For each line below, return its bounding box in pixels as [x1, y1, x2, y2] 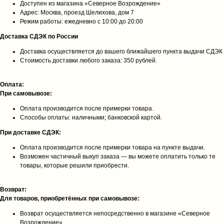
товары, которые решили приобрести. [20, 162, 129, 169]
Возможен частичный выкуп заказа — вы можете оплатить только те [20, 153, 215, 160]
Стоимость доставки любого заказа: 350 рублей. [20, 57, 157, 64]
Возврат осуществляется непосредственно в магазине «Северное [20, 210, 210, 217]
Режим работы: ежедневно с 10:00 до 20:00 [20, 18, 143, 25]
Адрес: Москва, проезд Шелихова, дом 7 [20, 9, 134, 16]
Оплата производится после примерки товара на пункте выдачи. [20, 144, 205, 151]
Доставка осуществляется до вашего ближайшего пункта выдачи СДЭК [20, 48, 222, 55]
